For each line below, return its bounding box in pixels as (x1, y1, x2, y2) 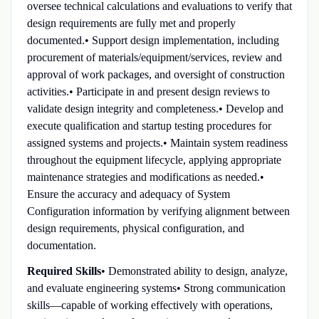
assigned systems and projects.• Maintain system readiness (26, 136, 288, 149)
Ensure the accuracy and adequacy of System (26, 187, 230, 200)
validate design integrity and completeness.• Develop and (26, 102, 283, 115)
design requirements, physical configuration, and (26, 221, 244, 234)
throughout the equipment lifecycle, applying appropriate (26, 153, 281, 166)
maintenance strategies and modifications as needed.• (26, 170, 264, 183)
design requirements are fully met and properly (26, 16, 236, 29)
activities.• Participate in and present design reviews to (26, 85, 270, 98)
